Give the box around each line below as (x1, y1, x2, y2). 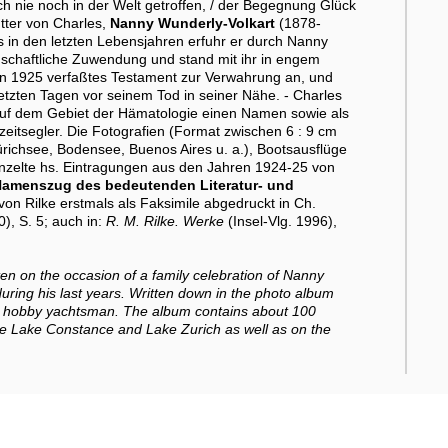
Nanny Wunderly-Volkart (109, 14, 275, 31)
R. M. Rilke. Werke (105, 212, 228, 229)
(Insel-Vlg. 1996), (227, 212, 337, 229)
